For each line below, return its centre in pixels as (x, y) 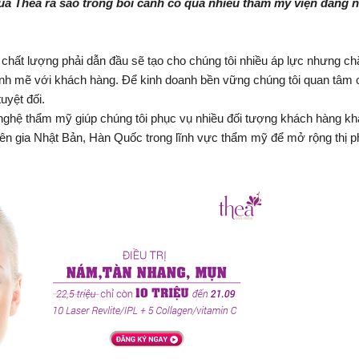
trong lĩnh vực (184, 137)
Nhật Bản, (61, 137)
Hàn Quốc (117, 137)
